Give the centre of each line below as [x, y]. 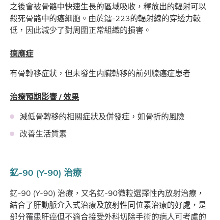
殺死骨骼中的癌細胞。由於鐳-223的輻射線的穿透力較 [105, 18]
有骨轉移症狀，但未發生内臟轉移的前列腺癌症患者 [100, 73]
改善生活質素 [43, 134]
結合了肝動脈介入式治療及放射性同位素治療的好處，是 [108, 205]
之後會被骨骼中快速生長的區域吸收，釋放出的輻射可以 [108, 7]
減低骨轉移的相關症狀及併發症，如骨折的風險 [102, 117]
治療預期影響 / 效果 [44, 97]
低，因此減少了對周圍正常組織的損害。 [82, 30]
